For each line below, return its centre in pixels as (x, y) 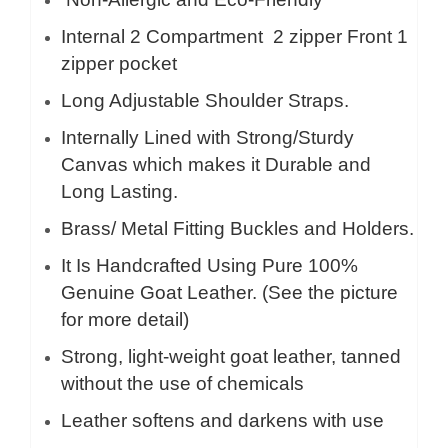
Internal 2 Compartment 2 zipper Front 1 (234, 36)
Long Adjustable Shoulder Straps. (205, 100)
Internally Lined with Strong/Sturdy (207, 137)
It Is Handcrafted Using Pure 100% (209, 265)
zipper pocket (119, 63)
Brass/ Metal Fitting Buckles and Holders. (237, 228)
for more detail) (125, 319)
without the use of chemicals (182, 383)
